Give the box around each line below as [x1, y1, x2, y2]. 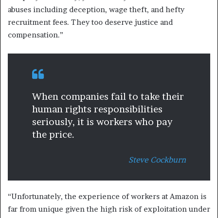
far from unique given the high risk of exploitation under [8, 204, 210, 214]
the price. [32, 128, 74, 140]
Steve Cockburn [128, 154, 186, 164]
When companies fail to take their [32, 91, 184, 102]
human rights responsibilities [32, 103, 163, 115]
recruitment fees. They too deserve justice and [8, 17, 173, 27]
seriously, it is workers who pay [32, 116, 172, 127]
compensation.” [8, 30, 63, 39]
